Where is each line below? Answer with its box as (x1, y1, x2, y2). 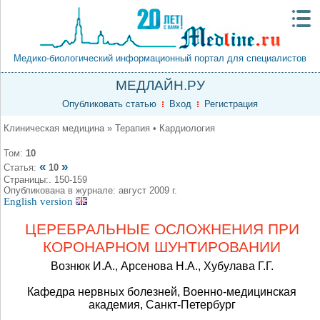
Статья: (4, 162, 39, 173)
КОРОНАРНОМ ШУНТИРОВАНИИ (43, 239, 281, 256)
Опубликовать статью (62, 99, 156, 109)
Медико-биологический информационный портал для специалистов (14, 53, 306, 64)
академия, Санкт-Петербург (88, 299, 236, 311)
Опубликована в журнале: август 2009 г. (4, 185, 177, 196)
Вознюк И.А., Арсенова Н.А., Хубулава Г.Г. (50, 260, 274, 272)
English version (4, 196, 76, 207)
